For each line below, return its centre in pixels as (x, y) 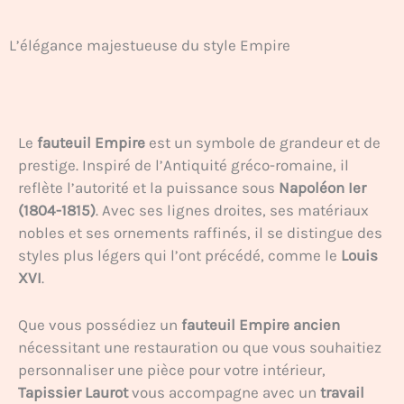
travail (342, 393)
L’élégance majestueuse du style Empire (150, 45)
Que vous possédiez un (100, 325)
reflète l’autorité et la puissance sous (148, 188)
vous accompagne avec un (224, 393)
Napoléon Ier (322, 188)
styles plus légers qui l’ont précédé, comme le (179, 255)
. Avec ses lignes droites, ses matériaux (232, 210)
